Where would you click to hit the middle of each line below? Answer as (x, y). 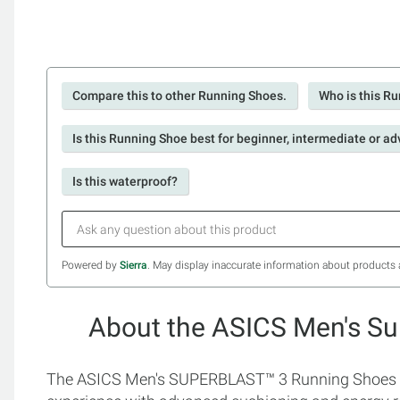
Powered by (91, 265)
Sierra (133, 265)
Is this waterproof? (125, 181)
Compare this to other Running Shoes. (179, 96)
